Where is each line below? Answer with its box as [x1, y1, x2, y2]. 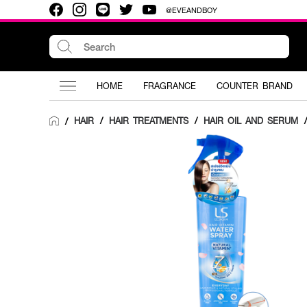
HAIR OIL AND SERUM [204, 114, 298, 127]
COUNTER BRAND [217, 79, 293, 92]
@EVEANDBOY [166, 4, 217, 15]
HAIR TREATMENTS [109, 114, 188, 127]
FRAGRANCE [143, 79, 196, 92]
